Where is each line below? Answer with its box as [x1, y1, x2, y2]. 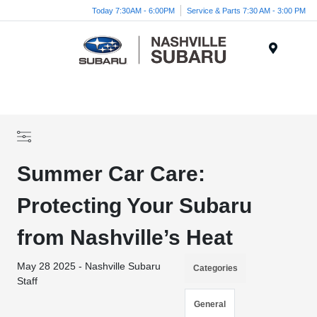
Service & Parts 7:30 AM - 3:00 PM [187, 6, 306, 15]
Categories [192, 263, 238, 273]
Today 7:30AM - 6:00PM [92, 6, 175, 15]
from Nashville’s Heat [17, 226, 234, 249]
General [193, 299, 226, 309]
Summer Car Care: [17, 162, 206, 185]
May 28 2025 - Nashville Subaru [17, 260, 161, 272]
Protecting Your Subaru [17, 194, 253, 217]
